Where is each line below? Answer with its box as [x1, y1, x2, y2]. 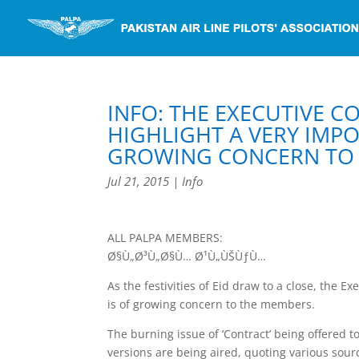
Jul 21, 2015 [107, 173, 170, 189]
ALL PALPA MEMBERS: [107, 230, 224, 245]
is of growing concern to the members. [107, 296, 316, 312]
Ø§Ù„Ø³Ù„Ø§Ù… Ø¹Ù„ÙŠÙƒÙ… [107, 248, 267, 264]
